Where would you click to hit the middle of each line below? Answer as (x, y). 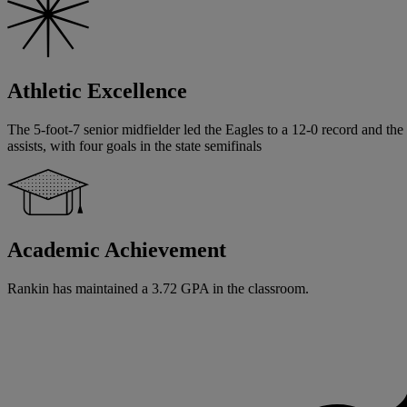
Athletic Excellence (97, 91)
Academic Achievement (117, 250)
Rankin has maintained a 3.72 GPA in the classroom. (158, 289)
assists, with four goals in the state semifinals (134, 146)
